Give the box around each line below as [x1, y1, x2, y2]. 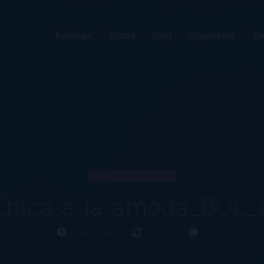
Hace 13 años [69, 226, 128, 239]
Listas [108, 29, 136, 41]
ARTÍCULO [93, 169, 176, 182]
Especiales [189, 29, 235, 41]
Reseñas [54, 29, 92, 41]
